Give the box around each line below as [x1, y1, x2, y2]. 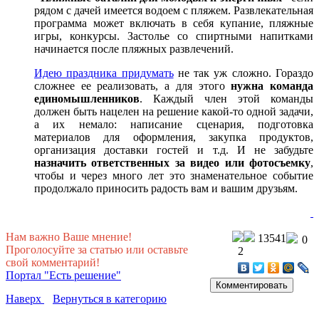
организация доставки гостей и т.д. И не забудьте [34, 143, 313, 156]
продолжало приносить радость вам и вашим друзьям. [34, 182, 298, 194]
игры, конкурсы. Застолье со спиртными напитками [34, 29, 313, 42]
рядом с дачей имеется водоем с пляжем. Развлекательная [34, 4, 313, 16]
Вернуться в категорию [53, 292, 167, 305]
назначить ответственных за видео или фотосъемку [34, 156, 310, 169]
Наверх [6, 292, 44, 305]
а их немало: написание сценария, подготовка [34, 117, 313, 130]
